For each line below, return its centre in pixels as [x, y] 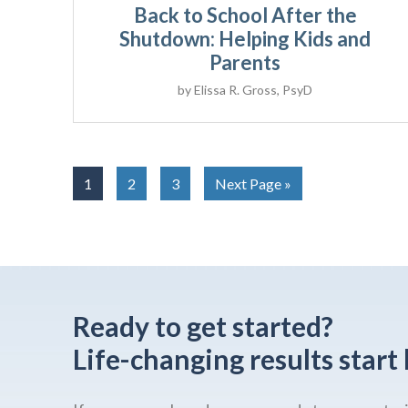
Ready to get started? [203, 326]
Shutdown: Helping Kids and [245, 39]
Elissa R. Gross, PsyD [254, 90]
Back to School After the [245, 15]
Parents [245, 63]
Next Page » [253, 184]
